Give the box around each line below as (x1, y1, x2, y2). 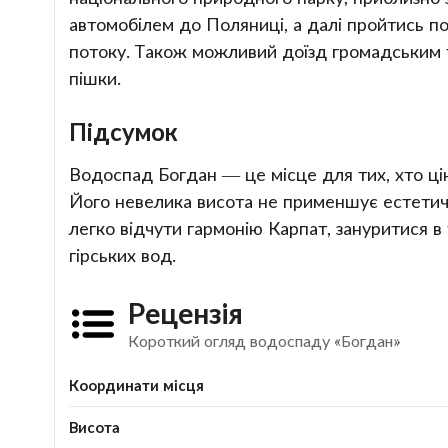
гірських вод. (68, 243, 176, 266)
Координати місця (68, 375, 204, 394)
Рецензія (128, 295, 244, 330)
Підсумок (68, 116, 178, 146)
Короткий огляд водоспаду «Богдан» (128, 330, 401, 350)
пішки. (68, 67, 121, 90)
